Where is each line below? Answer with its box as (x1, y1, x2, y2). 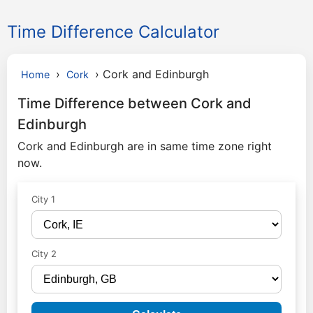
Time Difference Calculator (7, 22, 219, 42)
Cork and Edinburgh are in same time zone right (17, 139, 272, 153)
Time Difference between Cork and (17, 95, 252, 112)
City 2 (31, 248, 57, 259)
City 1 (31, 194, 55, 205)
